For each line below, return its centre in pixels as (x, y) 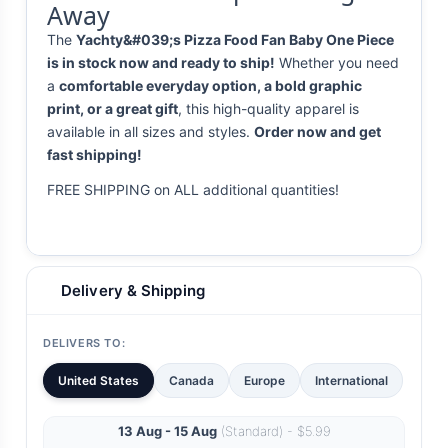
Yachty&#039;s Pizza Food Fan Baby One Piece (235, 40)
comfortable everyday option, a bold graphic (210, 86)
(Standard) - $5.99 (273, 431)
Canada (191, 381)
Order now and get (317, 132)
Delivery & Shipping (133, 291)
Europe (264, 381)
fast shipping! (94, 155)
